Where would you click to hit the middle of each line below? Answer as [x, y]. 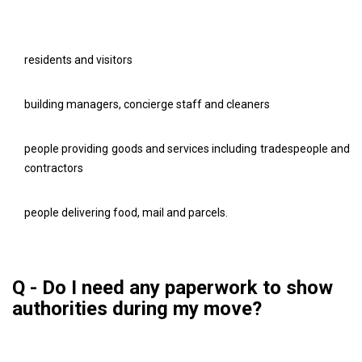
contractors [54, 168]
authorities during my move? [137, 308]
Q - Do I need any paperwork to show [173, 287]
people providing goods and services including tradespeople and [187, 148]
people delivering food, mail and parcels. [127, 212]
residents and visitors [78, 59]
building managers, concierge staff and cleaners [147, 104]
